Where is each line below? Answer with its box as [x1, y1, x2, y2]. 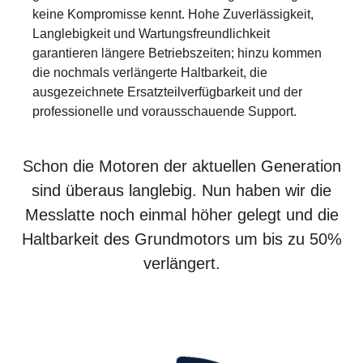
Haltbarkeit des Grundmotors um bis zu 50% [21, 229, 342, 248]
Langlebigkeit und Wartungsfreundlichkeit [32, 26, 270, 41]
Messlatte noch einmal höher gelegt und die [24, 205, 339, 224]
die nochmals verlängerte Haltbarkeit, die [32, 65, 267, 79]
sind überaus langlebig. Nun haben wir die [32, 181, 331, 199]
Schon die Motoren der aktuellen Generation [22, 156, 341, 175]
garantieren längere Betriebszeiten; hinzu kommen [32, 45, 322, 60]
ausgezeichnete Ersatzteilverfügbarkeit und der [32, 84, 302, 99]
